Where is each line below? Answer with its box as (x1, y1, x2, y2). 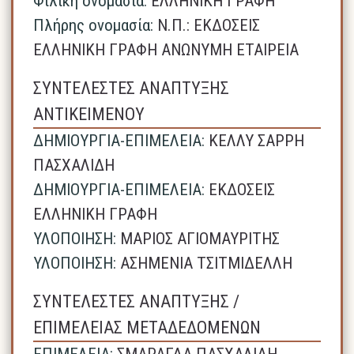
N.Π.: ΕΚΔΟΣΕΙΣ (157, 15, 261, 35)
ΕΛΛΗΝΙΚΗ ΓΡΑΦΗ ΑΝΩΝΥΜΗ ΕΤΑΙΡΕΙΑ (33, 40, 299, 59)
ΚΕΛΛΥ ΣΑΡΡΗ (209, 130, 305, 150)
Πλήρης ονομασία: (33, 15, 154, 35)
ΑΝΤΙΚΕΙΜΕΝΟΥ (33, 104, 145, 124)
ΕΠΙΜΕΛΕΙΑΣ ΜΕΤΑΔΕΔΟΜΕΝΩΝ (33, 317, 262, 337)
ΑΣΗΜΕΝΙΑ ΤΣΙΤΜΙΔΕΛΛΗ (120, 253, 293, 273)
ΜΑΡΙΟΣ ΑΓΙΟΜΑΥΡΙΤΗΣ (120, 228, 281, 248)
